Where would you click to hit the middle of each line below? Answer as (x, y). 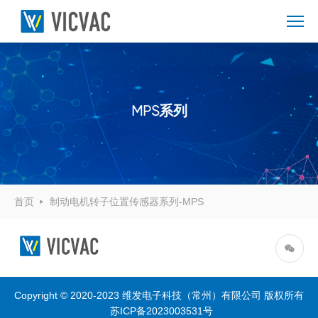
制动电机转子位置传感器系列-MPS (127, 202)
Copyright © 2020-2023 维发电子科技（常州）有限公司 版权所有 (159, 295)
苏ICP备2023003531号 (161, 311)
